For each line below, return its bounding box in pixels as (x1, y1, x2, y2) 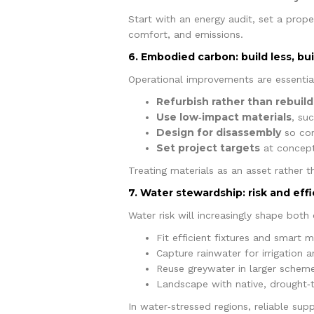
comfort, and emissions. (128, 28, 243, 40)
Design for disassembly (156, 125, 281, 139)
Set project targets (156, 141, 260, 154)
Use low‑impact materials (156, 110, 292, 123)
